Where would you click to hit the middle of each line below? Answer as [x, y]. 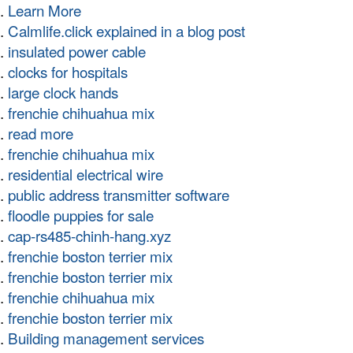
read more [41, 133]
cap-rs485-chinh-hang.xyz [89, 236]
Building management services [106, 338]
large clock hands [63, 92]
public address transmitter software [119, 195]
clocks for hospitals [68, 72]
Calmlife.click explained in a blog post [126, 31]
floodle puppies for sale [81, 215]
